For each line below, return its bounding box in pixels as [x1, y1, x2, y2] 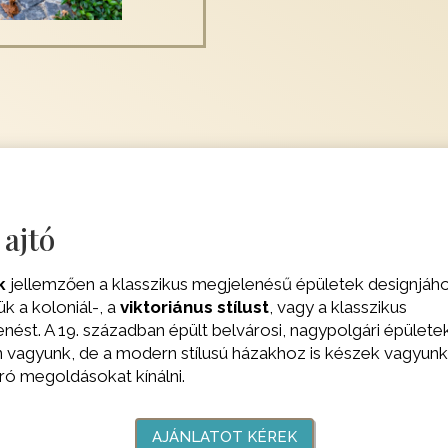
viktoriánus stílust [120, 297, 269, 318]
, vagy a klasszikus [269, 297, 407, 318]
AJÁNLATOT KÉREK [151, 427, 297, 446]
